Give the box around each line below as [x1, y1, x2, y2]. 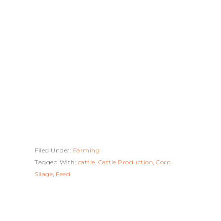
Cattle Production [98, 158, 153, 166]
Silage [35, 170, 53, 178]
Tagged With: [35, 158, 78, 166]
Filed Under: [35, 147, 73, 154]
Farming [73, 147, 100, 154]
